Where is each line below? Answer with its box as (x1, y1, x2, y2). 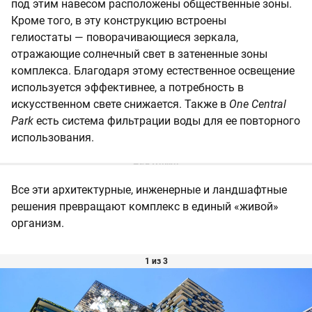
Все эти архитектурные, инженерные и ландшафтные (11, 182, 287, 196)
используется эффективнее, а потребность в (11, 80, 244, 94)
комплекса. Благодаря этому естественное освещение (11, 63, 295, 77)
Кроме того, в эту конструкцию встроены (11, 13, 226, 27)
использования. (11, 130, 94, 144)
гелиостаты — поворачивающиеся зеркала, (11, 30, 238, 44)
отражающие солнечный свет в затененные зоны (11, 47, 267, 61)
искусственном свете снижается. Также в (11, 97, 229, 111)
